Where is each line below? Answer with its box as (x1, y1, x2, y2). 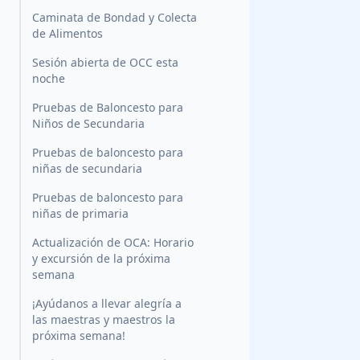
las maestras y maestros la (32, 312, 175, 328)
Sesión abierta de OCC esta (32, 55, 178, 71)
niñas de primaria (32, 206, 129, 222)
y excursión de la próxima (32, 251, 170, 267)
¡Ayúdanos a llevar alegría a (32, 296, 182, 312)
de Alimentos (32, 26, 103, 42)
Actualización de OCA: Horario (32, 235, 194, 251)
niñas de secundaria (32, 161, 142, 177)
